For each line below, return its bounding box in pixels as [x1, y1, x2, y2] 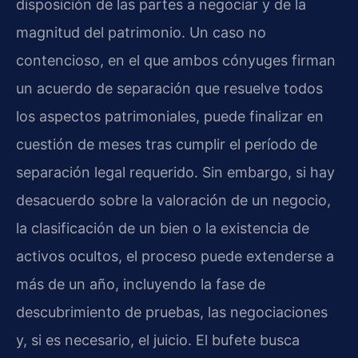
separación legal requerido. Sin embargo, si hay [16, 164, 335, 181]
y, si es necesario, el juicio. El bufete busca [16, 332, 300, 349]
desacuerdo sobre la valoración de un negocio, [16, 192, 331, 209]
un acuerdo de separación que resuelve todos [16, 80, 323, 97]
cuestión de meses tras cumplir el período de [16, 136, 317, 153]
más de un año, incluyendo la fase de [16, 276, 265, 293]
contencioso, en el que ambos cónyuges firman [16, 52, 336, 70]
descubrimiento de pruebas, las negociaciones [16, 304, 328, 321]
